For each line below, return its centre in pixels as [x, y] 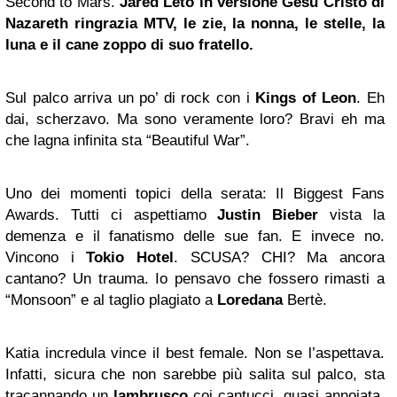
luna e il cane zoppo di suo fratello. [129, 44]
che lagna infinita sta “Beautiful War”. [128, 140]
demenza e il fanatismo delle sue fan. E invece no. [195, 236]
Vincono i [46, 257]
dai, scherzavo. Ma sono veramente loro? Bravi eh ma [195, 119]
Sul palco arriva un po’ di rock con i [131, 97]
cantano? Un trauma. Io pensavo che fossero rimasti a [195, 278]
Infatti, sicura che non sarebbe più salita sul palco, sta [195, 374]
